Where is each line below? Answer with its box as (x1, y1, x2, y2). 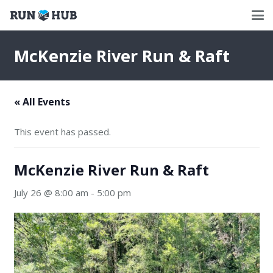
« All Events (13, 94, 70, 108)
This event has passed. (13, 125, 111, 138)
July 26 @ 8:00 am (13, 186, 88, 199)
